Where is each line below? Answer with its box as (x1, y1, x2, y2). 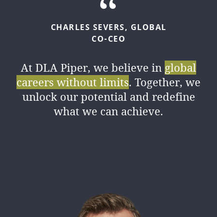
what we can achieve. (54, 104, 163, 119)
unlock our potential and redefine (22, 90, 195, 104)
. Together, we (129, 75, 201, 90)
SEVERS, (93, 22, 128, 34)
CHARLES (50, 22, 90, 34)
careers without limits (16, 75, 129, 90)
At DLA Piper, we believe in (21, 61, 165, 75)
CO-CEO (92, 33, 125, 46)
